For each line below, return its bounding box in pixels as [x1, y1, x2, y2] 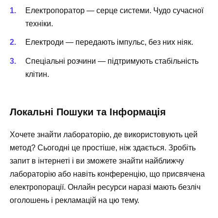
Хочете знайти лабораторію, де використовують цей [10, 130, 198, 139]
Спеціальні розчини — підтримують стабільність [25, 56, 199, 65]
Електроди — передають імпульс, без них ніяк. [25, 38, 193, 47]
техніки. [25, 19, 53, 28]
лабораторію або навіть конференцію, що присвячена [10, 169, 205, 178]
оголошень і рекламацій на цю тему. [10, 196, 139, 204]
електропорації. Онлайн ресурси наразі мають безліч [10, 182, 200, 191]
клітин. [25, 70, 49, 78]
